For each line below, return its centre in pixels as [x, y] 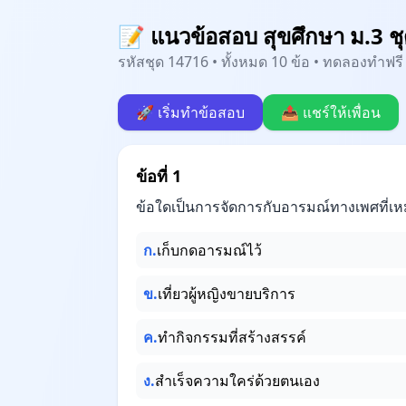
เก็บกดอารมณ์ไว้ [209, 250]
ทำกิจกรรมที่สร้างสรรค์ [232, 337]
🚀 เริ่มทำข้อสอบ [190, 112]
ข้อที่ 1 [159, 176]
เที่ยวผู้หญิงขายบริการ [227, 294]
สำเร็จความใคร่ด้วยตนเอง [237, 381]
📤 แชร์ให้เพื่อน [331, 112]
